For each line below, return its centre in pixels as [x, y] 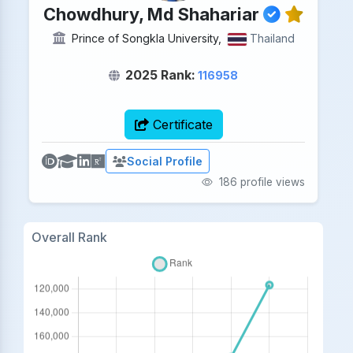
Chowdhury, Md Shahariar [154, 14]
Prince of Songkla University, [146, 38]
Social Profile [165, 162]
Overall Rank [69, 238]
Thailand [272, 38]
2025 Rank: [161, 75]
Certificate [180, 124]
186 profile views [260, 182]
